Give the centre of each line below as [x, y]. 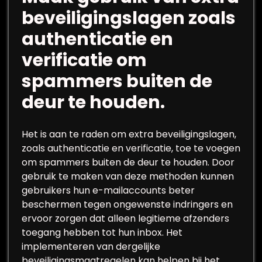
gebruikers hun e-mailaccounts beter [108, 190]
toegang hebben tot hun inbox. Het [102, 232]
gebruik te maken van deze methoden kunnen [128, 176]
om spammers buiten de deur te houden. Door [128, 162]
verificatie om [84, 60]
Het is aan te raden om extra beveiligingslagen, [129, 134]
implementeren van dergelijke [91, 247]
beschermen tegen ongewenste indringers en [127, 204]
